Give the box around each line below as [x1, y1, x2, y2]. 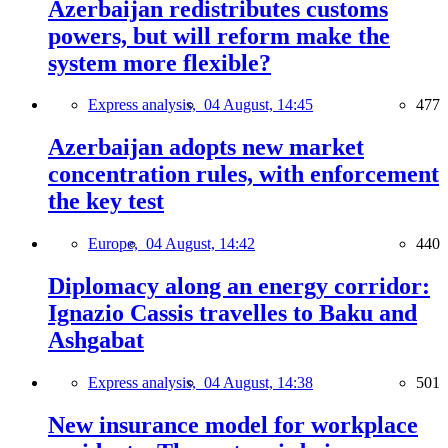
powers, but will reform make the [48, 22, 390, 49]
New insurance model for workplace [48, 412, 418, 438]
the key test [48, 188, 164, 215]
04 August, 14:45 [204, 96, 313, 114]
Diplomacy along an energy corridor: [48, 273, 430, 300]
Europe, [88, 235, 146, 253]
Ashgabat [48, 327, 144, 354]
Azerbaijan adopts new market [48, 134, 364, 161]
